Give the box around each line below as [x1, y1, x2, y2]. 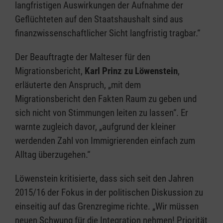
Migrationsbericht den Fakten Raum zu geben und [15, 93, 197, 105]
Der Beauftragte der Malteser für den [15, 51, 150, 63]
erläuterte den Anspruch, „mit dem [15, 79, 141, 91]
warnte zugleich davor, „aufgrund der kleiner [15, 121, 176, 132]
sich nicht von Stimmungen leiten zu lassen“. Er [15, 107, 188, 118]
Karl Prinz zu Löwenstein [85, 65, 178, 77]
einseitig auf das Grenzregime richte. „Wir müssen [15, 201, 199, 212]
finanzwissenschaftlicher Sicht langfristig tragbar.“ [15, 27, 200, 39]
